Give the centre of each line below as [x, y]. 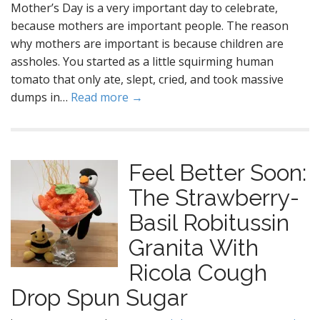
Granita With [194, 247]
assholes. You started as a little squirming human [142, 61]
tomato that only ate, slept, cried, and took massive [147, 79]
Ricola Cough [198, 272]
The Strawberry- [214, 197]
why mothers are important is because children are [147, 44]
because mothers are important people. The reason [150, 26]
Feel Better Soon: [217, 172]
